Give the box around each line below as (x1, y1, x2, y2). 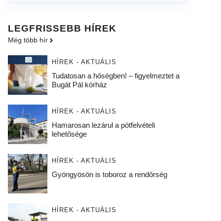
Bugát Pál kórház (51, 80, 111, 89)
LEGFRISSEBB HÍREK (8, 23, 116, 34)
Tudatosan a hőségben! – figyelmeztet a (51, 72, 180, 80)
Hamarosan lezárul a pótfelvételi (51, 121, 155, 129)
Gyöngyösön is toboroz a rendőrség (51, 170, 167, 179)
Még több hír (8, 36, 48, 44)
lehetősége (51, 130, 87, 138)
